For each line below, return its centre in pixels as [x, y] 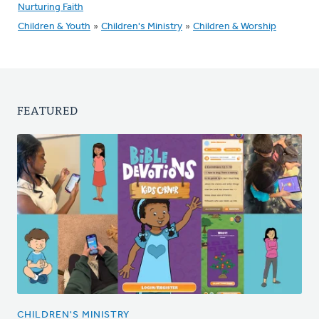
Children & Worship [235, 27]
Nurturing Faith [51, 7]
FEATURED [48, 110]
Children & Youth [54, 27]
